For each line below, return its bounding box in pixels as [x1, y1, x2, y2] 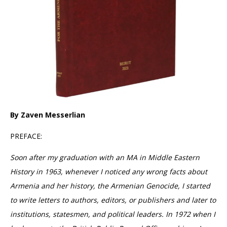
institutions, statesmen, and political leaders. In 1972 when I [10, 209, 215, 219]
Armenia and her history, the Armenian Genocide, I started [10, 181, 210, 191]
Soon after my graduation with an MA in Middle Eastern [10, 153, 200, 162]
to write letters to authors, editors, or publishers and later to [10, 195, 216, 205]
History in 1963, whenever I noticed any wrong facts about [10, 167, 207, 176]
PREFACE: [10, 131, 42, 141]
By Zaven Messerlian [10, 110, 85, 120]
